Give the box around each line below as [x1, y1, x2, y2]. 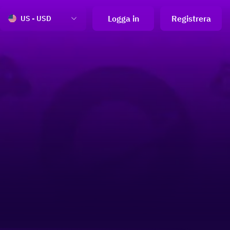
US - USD [21, 14, 51, 23]
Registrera [171, 13, 211, 24]
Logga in [107, 13, 139, 24]
